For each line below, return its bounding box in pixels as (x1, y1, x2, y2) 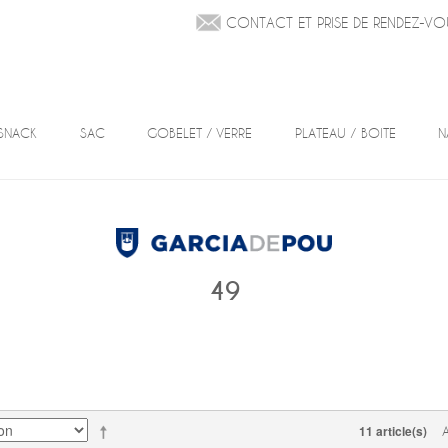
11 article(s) (359, 422, 427, 440)
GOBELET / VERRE (147, 125, 253, 141)
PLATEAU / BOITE (294, 125, 396, 141)
